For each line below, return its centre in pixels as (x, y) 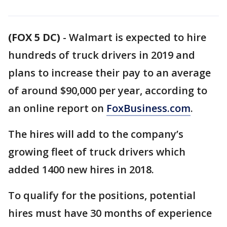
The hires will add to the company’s (96, 134)
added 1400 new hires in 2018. (81, 169)
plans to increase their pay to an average (109, 73)
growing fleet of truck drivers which (97, 152)
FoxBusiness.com (148, 108)
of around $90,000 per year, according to (108, 90)
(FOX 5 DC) (34, 37)
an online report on (57, 108)
